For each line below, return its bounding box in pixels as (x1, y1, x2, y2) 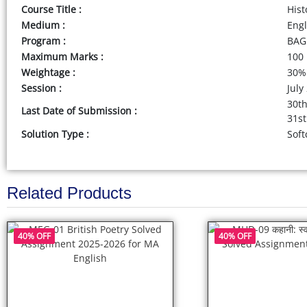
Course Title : (21, 3, 82, 16)
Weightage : (21, 66, 75, 79)
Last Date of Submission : (21, 104, 137, 118)
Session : (21, 82, 62, 95)
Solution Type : (21, 127, 89, 141)
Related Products (7, 184, 132, 203)
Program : (21, 34, 66, 48)
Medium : (21, 19, 65, 32)
